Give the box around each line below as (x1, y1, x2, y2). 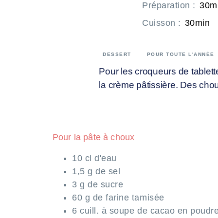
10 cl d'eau (72, 153, 117, 163)
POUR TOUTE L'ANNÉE (146, 51, 215, 57)
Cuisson (142, 18, 176, 28)
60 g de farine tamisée (72, 192, 164, 202)
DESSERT (103, 51, 131, 57)
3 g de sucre (72, 179, 124, 189)
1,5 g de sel (72, 166, 121, 176)
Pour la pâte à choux (53, 132, 135, 142)
